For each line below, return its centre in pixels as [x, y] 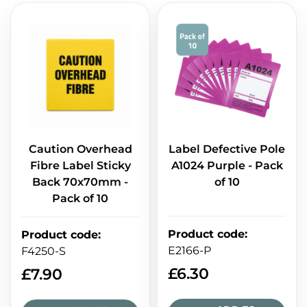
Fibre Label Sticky [80, 166]
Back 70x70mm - [80, 182]
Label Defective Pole [227, 149]
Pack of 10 [80, 199]
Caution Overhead [80, 149]
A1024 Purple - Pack [227, 166]
